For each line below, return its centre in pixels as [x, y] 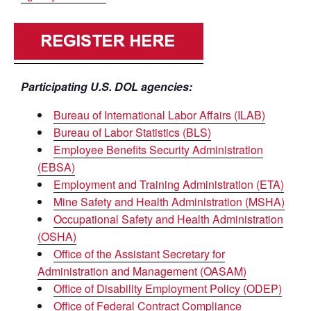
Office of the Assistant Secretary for [139, 254]
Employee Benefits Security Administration [158, 150]
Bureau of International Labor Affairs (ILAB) [159, 115]
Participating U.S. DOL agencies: [107, 87]
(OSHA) [57, 237]
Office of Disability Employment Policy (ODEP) [168, 289]
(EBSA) [56, 167]
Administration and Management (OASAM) [142, 271]
